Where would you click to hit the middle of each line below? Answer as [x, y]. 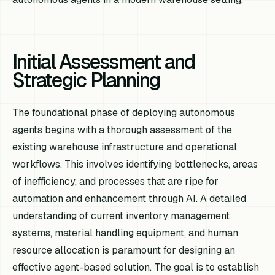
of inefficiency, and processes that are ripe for [116, 181]
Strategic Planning [86, 80]
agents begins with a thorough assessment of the [122, 130]
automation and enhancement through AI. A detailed [130, 198]
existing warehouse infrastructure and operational [125, 147]
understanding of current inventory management [121, 215]
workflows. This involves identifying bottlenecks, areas [135, 164]
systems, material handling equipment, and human [126, 233]
